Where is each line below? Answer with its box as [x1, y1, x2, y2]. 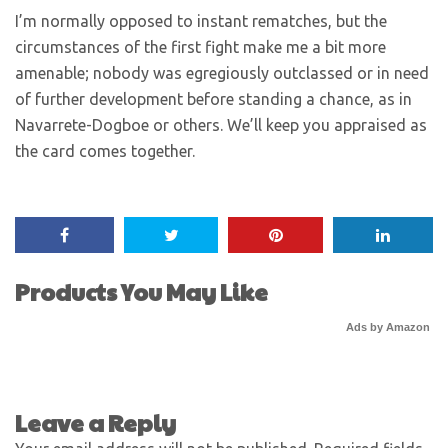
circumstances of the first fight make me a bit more [15, 38, 386, 56]
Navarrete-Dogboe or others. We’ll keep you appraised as [15, 116, 427, 134]
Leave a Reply [15, 406, 176, 439]
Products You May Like [15, 275, 268, 308]
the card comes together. [15, 142, 195, 160]
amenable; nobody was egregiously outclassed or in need [15, 64, 429, 82]
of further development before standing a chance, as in [15, 90, 412, 108]
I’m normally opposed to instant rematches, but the [15, 12, 387, 30]
